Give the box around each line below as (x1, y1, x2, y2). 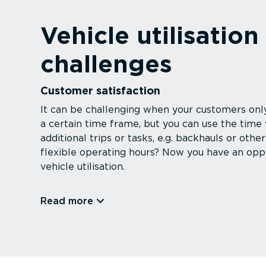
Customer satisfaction (40, 84, 160, 97)
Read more (40, 195, 93, 207)
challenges (40, 50, 172, 79)
